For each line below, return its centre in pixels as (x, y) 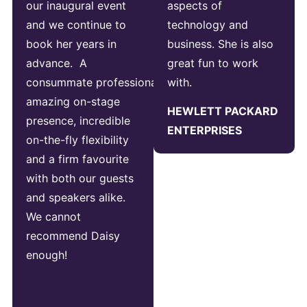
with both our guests (79, 178)
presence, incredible (78, 120)
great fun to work (213, 63)
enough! (46, 255)
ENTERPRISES (205, 131)
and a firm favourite (77, 159)
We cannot (53, 216)
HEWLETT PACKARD (223, 111)
